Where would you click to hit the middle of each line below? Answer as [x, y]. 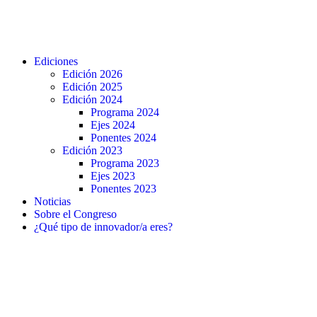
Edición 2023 [92, 150]
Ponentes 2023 [123, 189]
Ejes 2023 [113, 176]
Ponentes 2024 [123, 138]
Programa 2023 [125, 163]
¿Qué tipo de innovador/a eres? [103, 227]
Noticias [52, 201]
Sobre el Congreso [75, 214]
